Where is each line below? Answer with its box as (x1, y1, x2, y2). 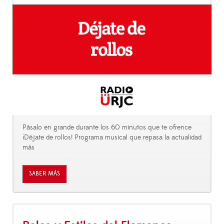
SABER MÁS (29, 170, 60, 178)
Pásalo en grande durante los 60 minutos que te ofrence (22, 123, 191, 132)
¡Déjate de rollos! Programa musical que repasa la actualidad (22, 133, 201, 142)
